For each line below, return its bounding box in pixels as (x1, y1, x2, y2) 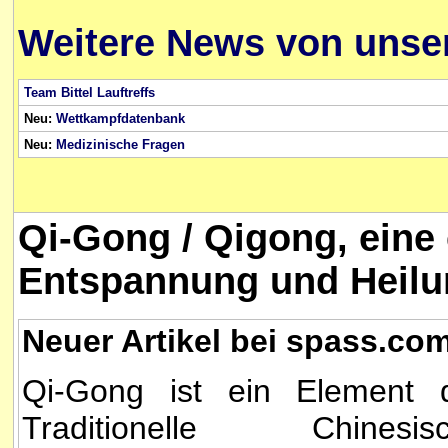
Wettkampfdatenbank (56, 110, 185, 126)
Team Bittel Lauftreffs (24, 84, 155, 100)
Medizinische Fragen (56, 136, 185, 152)
